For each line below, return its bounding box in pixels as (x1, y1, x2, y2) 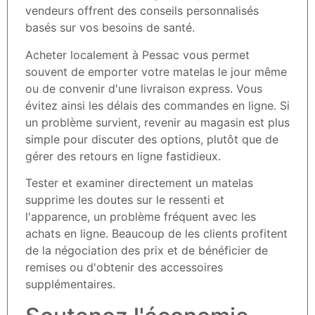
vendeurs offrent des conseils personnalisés (25, 4, 259, 18)
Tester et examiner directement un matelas (25, 176, 253, 191)
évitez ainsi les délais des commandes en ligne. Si (25, 98, 290, 112)
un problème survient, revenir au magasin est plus (25, 115, 290, 129)
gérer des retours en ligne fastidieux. (25, 148, 221, 163)
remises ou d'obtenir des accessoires (25, 260, 223, 275)
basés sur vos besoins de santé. (25, 20, 195, 35)
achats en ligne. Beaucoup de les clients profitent (25, 226, 288, 241)
